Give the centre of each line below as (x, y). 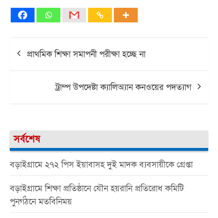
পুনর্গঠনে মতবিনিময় (41, 201)
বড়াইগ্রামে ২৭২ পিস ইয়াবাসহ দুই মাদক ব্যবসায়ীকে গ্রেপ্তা (101, 164)
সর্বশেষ (27, 139)
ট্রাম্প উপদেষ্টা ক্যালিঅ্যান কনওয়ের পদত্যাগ (123, 87)
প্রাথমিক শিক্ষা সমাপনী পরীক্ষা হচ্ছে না (86, 54)
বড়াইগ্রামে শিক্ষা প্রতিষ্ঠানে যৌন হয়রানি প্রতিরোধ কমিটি (97, 188)
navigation (37, 60)
